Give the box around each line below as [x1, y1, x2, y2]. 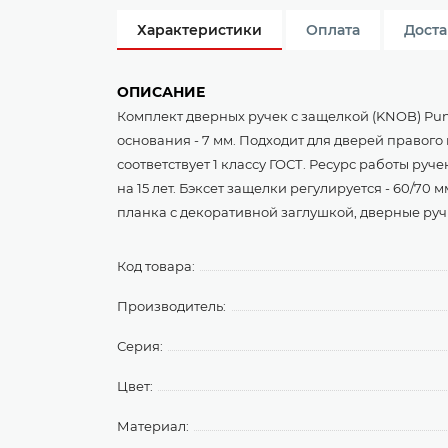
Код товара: [117, 258, 195, 274]
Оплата [306, 21, 360, 39]
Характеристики [137, 21, 262, 39]
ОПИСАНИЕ [117, 83, 205, 101]
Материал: [117, 418, 189, 434]
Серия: [117, 338, 163, 354]
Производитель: [117, 298, 226, 314]
